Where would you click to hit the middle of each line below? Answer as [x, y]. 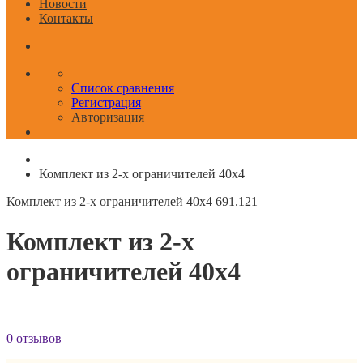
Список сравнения [123, 88]
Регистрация [106, 103]
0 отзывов [34, 338]
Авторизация [108, 117]
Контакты [66, 19]
